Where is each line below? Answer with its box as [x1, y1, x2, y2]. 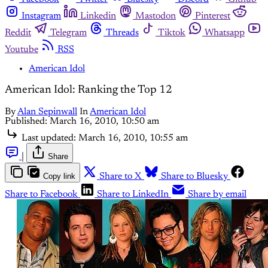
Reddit [5, 28, 31, 38]
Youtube [5, 44, 38, 54]
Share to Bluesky [161, 172, 228, 181]
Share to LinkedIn [97, 190, 169, 199]
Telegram [50, 28, 87, 38]
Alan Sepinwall [17, 107, 77, 117]
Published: [5, 117, 47, 126]
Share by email [188, 190, 246, 199]
